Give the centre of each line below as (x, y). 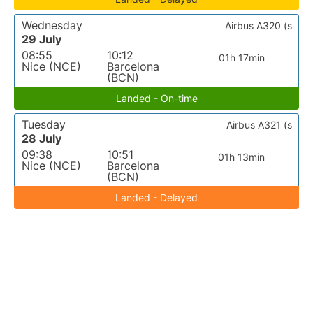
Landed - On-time (156, 98)
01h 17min (241, 58)
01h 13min (242, 157)
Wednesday (52, 25)
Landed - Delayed (156, 197)
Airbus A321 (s (259, 125)
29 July (42, 39)
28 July (42, 138)
